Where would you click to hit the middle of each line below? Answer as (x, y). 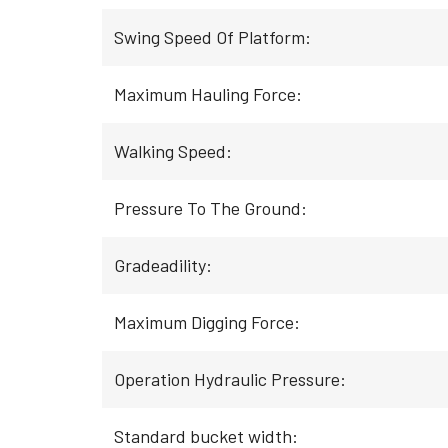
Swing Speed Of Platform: (212, 37)
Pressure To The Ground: (210, 208)
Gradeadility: (163, 265)
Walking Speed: (173, 151)
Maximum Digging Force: (207, 322)
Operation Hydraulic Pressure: (230, 379)
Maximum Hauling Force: (208, 94)
